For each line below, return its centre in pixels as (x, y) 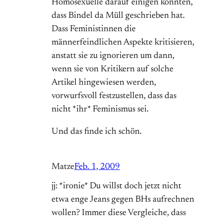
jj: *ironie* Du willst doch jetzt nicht (116, 187)
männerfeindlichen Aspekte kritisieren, (123, 43)
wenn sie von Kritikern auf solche (112, 70)
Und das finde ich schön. (97, 132)
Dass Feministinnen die (94, 29)
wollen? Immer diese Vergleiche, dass (119, 213)
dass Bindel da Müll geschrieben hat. (118, 16)
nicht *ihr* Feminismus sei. (100, 110)
